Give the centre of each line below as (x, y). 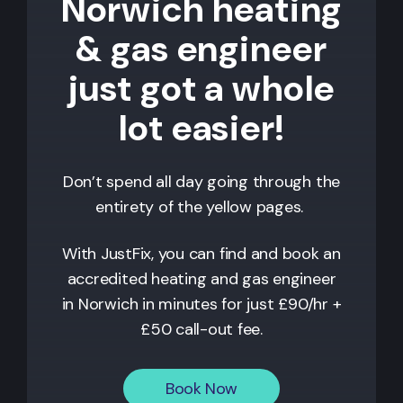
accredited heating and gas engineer (201, 278)
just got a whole (201, 88)
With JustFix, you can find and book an (201, 253)
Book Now (201, 388)
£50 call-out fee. (201, 329)
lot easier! (201, 127)
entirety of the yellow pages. (201, 206)
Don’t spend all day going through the (201, 181)
